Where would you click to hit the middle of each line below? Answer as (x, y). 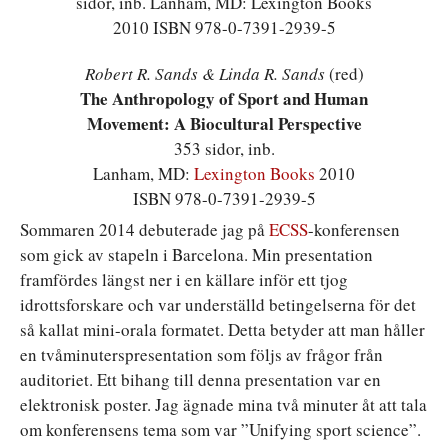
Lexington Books (254, 173)
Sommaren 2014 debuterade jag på (144, 229)
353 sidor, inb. (224, 148)
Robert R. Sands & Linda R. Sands (204, 73)
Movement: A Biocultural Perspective (224, 123)
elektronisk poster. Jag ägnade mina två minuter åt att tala (223, 404)
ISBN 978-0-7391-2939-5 (224, 198)
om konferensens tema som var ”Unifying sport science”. (220, 429)
